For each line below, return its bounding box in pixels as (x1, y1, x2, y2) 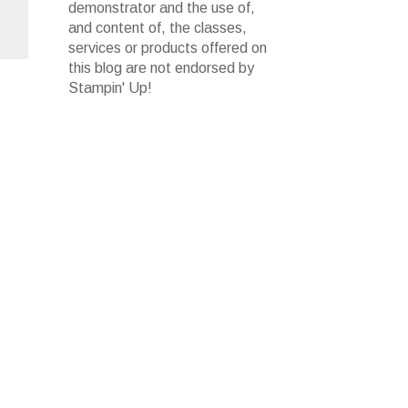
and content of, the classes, (68, 19, 247, 36)
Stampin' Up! (68, 79, 152, 96)
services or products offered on (68, 39, 267, 56)
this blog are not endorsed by (68, 59, 254, 76)
